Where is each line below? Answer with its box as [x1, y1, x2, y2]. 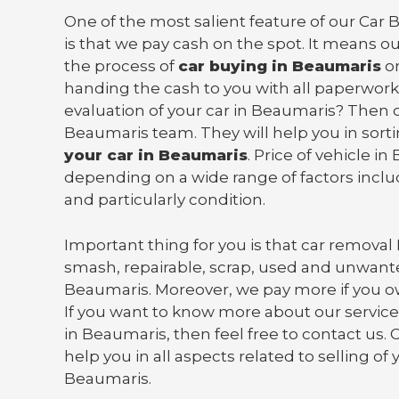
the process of [64, 57, 178, 76]
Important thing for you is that [64, 235, 301, 254]
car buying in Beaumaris [178, 57, 381, 76]
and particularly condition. [64, 191, 265, 209]
